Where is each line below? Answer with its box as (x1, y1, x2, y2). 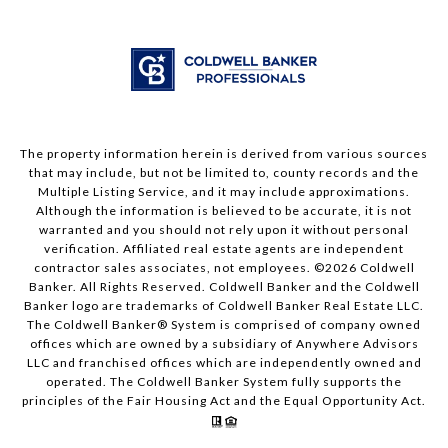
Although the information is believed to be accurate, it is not (36, 203, 412, 219)
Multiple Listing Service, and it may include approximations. (38, 184, 410, 200)
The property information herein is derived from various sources (20, 146, 428, 162)
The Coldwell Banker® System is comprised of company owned (27, 317, 421, 333)
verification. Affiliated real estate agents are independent (44, 241, 404, 257)
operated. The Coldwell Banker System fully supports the (46, 374, 402, 390)
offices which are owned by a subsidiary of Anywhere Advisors (29, 336, 419, 352)
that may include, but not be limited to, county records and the (29, 165, 419, 181)
